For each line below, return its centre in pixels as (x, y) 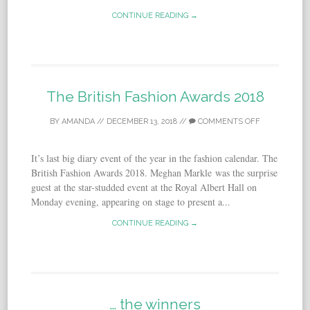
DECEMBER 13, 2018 (142, 122)
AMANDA (78, 122)
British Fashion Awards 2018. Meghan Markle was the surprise (155, 173)
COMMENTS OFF (228, 122)
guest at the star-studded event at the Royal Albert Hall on (144, 188)
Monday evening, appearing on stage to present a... (131, 202)
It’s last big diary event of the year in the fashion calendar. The (155, 158)
